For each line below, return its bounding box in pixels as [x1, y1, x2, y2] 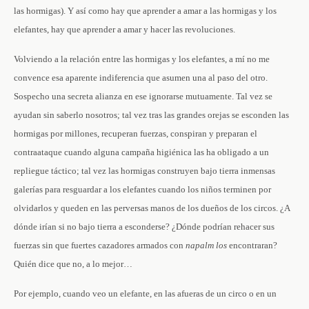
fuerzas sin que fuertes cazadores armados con [14, 240, 186, 250]
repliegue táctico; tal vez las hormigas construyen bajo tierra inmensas [14, 166, 275, 176]
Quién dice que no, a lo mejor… [14, 259, 132, 269]
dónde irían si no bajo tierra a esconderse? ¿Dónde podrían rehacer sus [14, 221, 275, 232]
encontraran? [229, 240, 277, 250]
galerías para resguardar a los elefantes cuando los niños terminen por [14, 184, 271, 195]
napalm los [186, 240, 229, 250]
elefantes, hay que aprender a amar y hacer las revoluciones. [14, 24, 235, 34]
